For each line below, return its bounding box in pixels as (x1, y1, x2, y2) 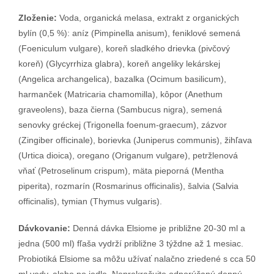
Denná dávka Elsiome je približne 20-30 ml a (70, 223, 245, 234)
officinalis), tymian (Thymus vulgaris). (18, 196, 162, 206)
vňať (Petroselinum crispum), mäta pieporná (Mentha (18, 165, 224, 176)
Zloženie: (18, 12, 57, 23)
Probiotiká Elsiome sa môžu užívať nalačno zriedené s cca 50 (18, 254, 256, 264)
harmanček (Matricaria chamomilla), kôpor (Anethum (18, 89, 223, 99)
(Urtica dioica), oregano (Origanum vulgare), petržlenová (18, 150, 238, 160)
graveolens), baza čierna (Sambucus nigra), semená (18, 104, 222, 114)
